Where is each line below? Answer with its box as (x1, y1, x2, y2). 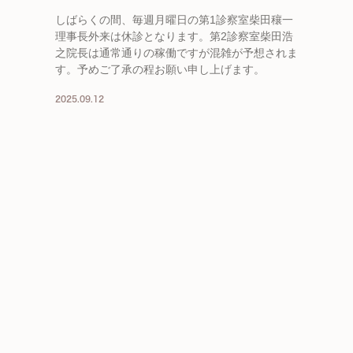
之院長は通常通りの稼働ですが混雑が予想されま (55, 46, 299, 60)
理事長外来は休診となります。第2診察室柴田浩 (55, 30, 294, 43)
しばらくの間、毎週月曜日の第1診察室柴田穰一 (55, 13, 294, 27)
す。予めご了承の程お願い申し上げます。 (55, 63, 266, 76)
